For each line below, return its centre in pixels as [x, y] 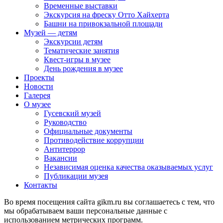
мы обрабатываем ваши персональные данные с [86, 211]
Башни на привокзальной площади [103, 23]
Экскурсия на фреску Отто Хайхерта [107, 14]
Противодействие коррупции [94, 140]
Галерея [37, 95]
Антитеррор [64, 149]
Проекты [39, 77]
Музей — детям [51, 32]
